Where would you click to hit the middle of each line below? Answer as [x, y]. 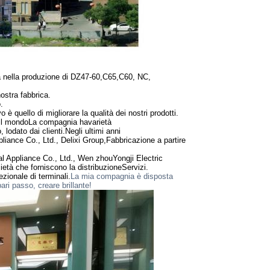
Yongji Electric [138, 158]
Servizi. [135, 167]
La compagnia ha [58, 122]
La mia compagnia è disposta [122, 176]
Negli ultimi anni [93, 131]
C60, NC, [135, 77]
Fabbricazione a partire [146, 140]
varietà [100, 122]
